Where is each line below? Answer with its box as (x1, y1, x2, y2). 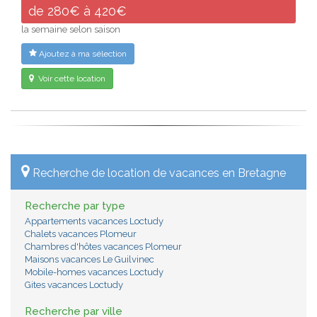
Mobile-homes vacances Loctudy (25, 267, 163, 278)
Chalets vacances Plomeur (25, 229, 137, 240)
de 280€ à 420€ (28, 4, 127, 19)
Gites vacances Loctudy (25, 279, 123, 291)
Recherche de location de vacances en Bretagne (33, 166, 286, 180)
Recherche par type (25, 200, 125, 213)
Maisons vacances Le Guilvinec (25, 254, 154, 265)
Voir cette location (36, 74, 105, 84)
